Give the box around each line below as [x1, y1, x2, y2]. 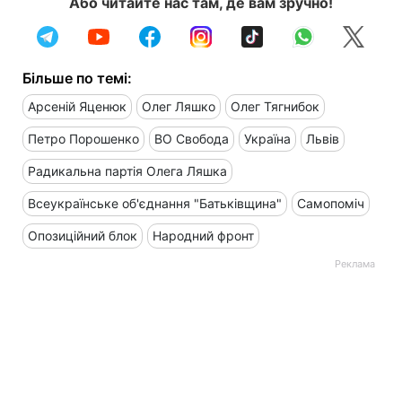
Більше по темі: [22, 68, 132, 87]
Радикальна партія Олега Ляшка [28, 162, 227, 179]
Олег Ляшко [142, 98, 215, 114]
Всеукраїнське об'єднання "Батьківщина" [28, 195, 282, 211]
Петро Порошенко [28, 130, 139, 146]
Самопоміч [297, 195, 364, 211]
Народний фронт [153, 227, 254, 243]
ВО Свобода [154, 130, 229, 146]
